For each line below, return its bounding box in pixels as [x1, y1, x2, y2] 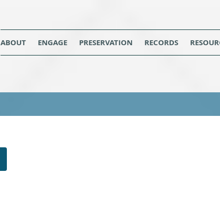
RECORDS [144, 37, 179, 48]
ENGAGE [38, 37, 68, 48]
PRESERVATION [79, 37, 133, 48]
